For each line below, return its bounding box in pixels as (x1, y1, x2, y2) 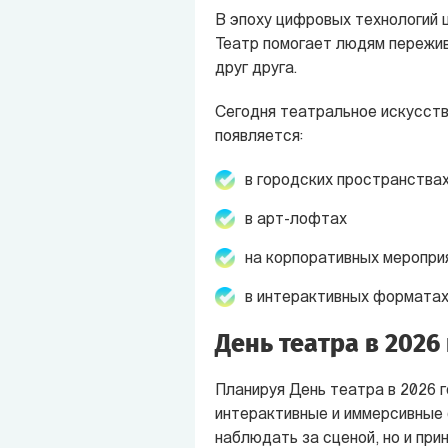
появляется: (214, 128, 303, 145)
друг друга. (214, 60, 297, 77)
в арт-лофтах (244, 211, 347, 228)
